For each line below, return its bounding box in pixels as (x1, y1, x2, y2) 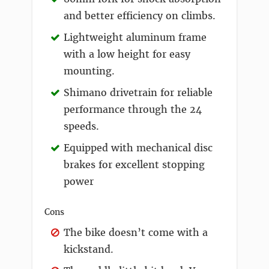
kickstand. (64, 243, 113, 256)
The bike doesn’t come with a (64, 226, 208, 239)
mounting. (64, 64, 115, 77)
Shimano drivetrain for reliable (64, 86, 213, 99)
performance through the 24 (64, 103, 202, 116)
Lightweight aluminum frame (64, 31, 207, 44)
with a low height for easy (64, 47, 190, 61)
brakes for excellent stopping (64, 158, 205, 171)
